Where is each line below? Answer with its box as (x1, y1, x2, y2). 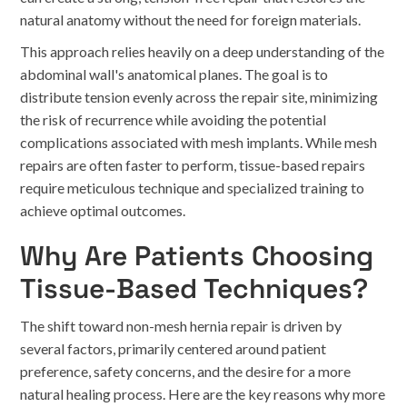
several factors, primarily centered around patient (20, 340, 327, 357)
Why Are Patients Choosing (20, 238, 374, 273)
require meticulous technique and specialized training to (20, 179, 365, 196)
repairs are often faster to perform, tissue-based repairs (20, 156, 366, 174)
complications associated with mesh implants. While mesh (20, 134, 378, 151)
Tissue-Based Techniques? (20, 271, 369, 306)
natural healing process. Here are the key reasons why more (20, 385, 386, 402)
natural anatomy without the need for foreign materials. (20, 11, 362, 28)
